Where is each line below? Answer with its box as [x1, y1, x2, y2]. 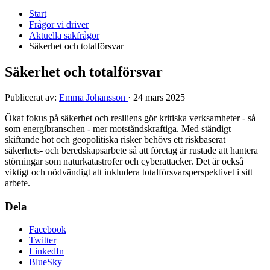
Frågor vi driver [29, 19, 89, 30]
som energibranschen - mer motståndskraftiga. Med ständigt [5, 123, 231, 134]
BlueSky [29, 257, 62, 268]
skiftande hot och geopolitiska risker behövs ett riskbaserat [5, 134, 225, 145]
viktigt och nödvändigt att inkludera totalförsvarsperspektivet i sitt [5, 166, 253, 177]
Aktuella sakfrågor [29, 30, 99, 41]
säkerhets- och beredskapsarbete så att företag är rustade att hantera [5, 145, 258, 155]
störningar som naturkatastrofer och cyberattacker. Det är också [5, 155, 243, 166]
